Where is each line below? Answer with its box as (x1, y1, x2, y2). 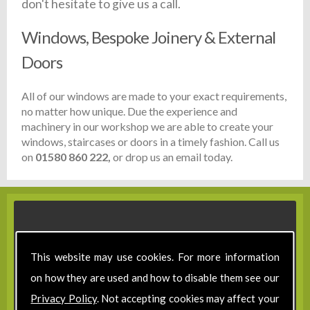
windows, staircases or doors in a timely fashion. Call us (21, 135, 280, 149)
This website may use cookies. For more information (30, 250, 280, 263)
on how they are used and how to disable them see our (30, 271, 280, 284)
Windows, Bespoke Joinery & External (21, 27, 276, 48)
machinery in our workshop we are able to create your (21, 120, 274, 134)
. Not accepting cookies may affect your (96, 292, 280, 304)
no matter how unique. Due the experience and (21, 104, 238, 118)
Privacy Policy (30, 292, 97, 304)
